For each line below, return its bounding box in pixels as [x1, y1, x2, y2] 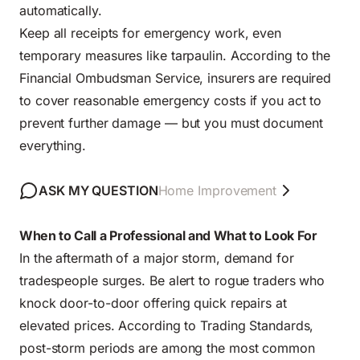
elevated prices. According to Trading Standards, [19, 317, 314, 334]
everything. [19, 137, 86, 154]
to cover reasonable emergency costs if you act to [19, 92, 322, 109]
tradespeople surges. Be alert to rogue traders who [19, 272, 325, 289]
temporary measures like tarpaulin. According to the [19, 47, 331, 64]
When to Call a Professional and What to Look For [19, 227, 317, 244]
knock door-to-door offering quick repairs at [19, 295, 287, 312]
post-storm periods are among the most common [19, 340, 315, 357]
